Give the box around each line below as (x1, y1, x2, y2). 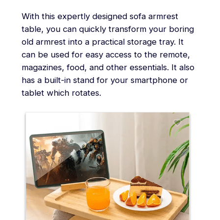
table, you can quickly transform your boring (21, 24, 194, 34)
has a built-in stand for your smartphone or (21, 75, 188, 85)
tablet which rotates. (21, 87, 101, 98)
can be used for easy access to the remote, (21, 49, 190, 59)
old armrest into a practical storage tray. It (21, 36, 184, 47)
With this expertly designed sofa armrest (21, 11, 178, 21)
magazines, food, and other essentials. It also (21, 62, 194, 72)
